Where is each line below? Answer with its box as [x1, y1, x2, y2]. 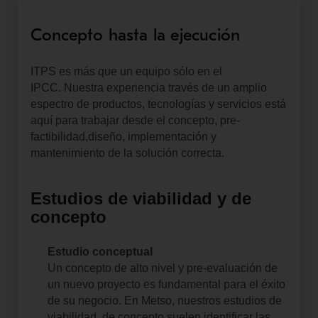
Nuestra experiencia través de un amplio [63, 81, 267, 94]
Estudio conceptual [47, 245, 153, 258]
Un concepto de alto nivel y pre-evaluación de [47, 261, 278, 274]
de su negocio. [47, 294, 121, 307]
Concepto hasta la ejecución [30, 24, 241, 45]
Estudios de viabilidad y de [30, 188, 251, 208]
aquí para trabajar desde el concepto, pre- [30, 114, 240, 126]
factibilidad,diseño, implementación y [30, 130, 216, 143]
